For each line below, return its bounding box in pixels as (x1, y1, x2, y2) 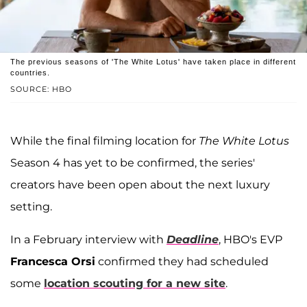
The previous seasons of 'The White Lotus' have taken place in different (10, 58, 296, 66)
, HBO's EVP (219, 233, 282, 247)
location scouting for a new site (44, 277, 225, 291)
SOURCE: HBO (10, 84, 72, 95)
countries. (10, 69, 50, 77)
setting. (10, 200, 52, 214)
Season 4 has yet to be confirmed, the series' (10, 156, 255, 170)
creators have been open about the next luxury (10, 178, 270, 192)
